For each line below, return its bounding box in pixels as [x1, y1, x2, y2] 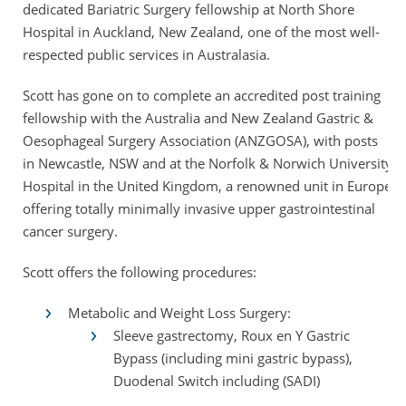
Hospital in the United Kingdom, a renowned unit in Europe [23, 177, 391, 195]
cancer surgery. [23, 222, 118, 240]
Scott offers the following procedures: [23, 263, 256, 281]
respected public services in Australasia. [23, 45, 270, 63]
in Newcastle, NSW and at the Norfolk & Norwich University [23, 154, 392, 172]
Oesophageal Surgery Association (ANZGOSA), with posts [23, 131, 378, 150]
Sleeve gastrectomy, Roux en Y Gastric [113, 326, 350, 344]
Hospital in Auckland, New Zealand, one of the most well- [23, 23, 380, 41]
